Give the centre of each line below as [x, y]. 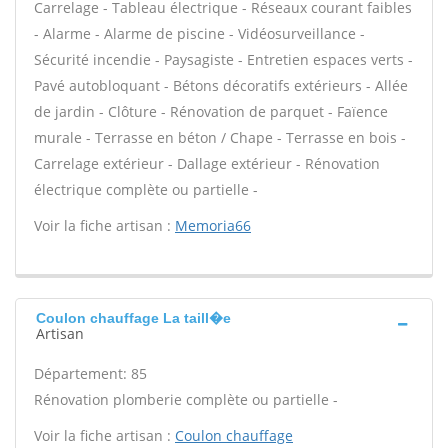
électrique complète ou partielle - [146, 189]
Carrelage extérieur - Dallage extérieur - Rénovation [207, 163]
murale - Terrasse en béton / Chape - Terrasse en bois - [220, 137]
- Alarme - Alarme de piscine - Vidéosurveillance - [199, 33]
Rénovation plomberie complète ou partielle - [186, 399]
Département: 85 [90, 373]
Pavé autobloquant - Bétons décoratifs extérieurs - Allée [221, 85]
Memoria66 [213, 225]
